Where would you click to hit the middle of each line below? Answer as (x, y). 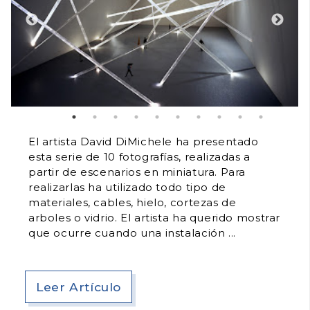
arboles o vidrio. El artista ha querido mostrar (155, 217)
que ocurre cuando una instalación (129, 232)
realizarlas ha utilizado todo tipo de (127, 187)
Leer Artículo (79, 286)
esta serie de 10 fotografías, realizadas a (139, 156)
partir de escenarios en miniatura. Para (137, 172)
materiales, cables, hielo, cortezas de (133, 202)
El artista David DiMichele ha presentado (144, 141)
